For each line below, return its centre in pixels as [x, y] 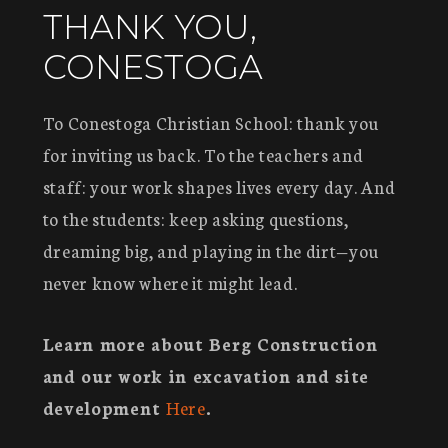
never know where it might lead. [170, 282]
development [104, 407]
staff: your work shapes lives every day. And [219, 186]
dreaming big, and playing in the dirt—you [210, 250]
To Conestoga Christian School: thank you [210, 122]
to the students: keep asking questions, [195, 218]
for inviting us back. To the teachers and [203, 154]
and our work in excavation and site [206, 375]
